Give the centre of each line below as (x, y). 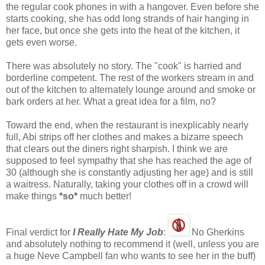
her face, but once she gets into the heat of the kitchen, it (123, 30)
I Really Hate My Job (118, 232)
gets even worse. (41, 42)
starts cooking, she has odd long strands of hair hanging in (127, 18)
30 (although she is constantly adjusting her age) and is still (130, 172)
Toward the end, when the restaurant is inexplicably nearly (127, 125)
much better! (104, 196)
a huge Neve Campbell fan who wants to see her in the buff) (131, 256)
